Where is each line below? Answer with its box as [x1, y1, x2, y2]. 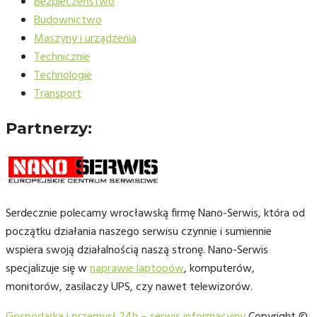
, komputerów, [184, 260, 255, 279]
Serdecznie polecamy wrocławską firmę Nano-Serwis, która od [6, 204, 305, 224]
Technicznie [34, 47, 90, 67]
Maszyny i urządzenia [34, 29, 137, 48]
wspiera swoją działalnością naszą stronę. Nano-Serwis [6, 241, 268, 260]
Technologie [34, 66, 92, 85]
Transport [34, 84, 81, 103]
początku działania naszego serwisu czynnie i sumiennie [6, 223, 272, 242]
